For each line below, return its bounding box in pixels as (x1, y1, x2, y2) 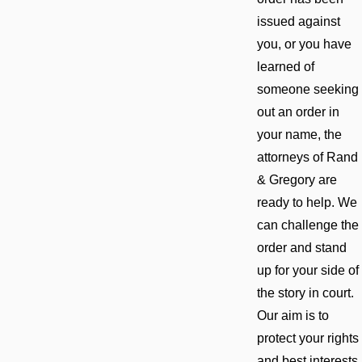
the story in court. (256, 286, 354, 301)
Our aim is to (256, 309, 329, 323)
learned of (256, 60, 314, 74)
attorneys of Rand (256, 150, 358, 165)
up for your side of (256, 263, 359, 278)
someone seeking (256, 82, 359, 97)
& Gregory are (256, 173, 337, 187)
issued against (256, 15, 340, 29)
